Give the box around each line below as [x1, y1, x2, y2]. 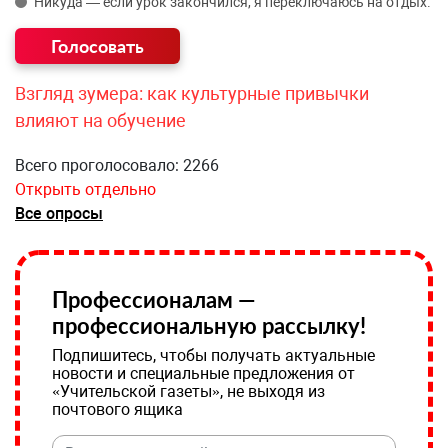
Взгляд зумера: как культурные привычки [15, 83, 369, 104]
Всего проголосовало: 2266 [15, 156, 219, 175]
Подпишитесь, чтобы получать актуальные [52, 346, 375, 365]
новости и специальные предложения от [52, 364, 355, 383]
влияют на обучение [15, 110, 186, 131]
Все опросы [15, 204, 103, 223]
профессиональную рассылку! [52, 312, 366, 339]
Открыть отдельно [15, 180, 156, 199]
